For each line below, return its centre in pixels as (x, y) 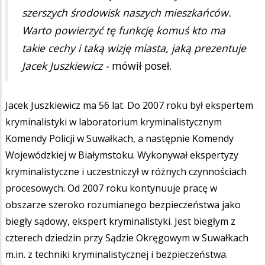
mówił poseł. (142, 66)
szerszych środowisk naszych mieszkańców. (127, 13)
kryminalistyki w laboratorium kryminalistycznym (114, 122)
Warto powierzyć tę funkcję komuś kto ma (124, 30)
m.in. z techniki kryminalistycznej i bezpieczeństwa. (117, 254)
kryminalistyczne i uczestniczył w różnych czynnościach (126, 171)
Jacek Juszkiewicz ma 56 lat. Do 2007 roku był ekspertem (129, 105)
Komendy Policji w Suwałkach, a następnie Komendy (119, 138)
